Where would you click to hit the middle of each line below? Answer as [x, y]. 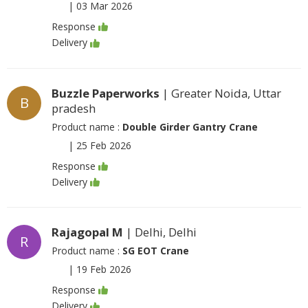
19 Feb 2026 [104, 269]
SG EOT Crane [156, 251]
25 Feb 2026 [104, 145]
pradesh [74, 108]
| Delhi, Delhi [160, 232]
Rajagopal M [87, 232]
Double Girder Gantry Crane [190, 126]
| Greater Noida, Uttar [220, 93]
